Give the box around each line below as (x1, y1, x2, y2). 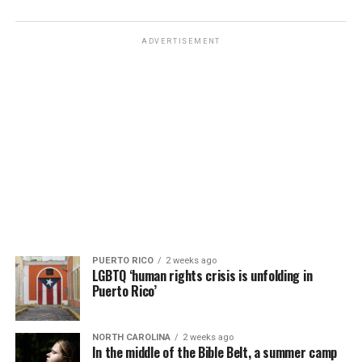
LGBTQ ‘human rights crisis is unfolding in (91, 265, 313, 285)
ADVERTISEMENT (141, 36, 221, 45)
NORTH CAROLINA (91, 331, 170, 343)
